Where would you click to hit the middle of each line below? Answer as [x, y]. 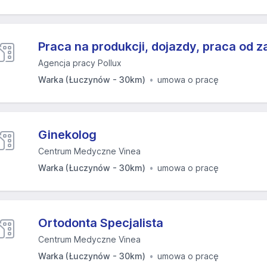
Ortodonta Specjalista [101, 223]
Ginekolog [67, 135]
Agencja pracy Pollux [80, 63]
